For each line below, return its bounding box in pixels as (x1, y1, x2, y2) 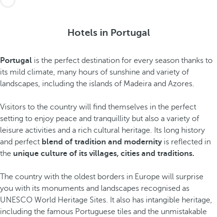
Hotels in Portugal (67, 27, 150, 38)
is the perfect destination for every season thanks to (34, 56, 213, 65)
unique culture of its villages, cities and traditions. (13, 149, 196, 158)
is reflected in (164, 138, 211, 146)
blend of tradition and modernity (42, 138, 164, 146)
